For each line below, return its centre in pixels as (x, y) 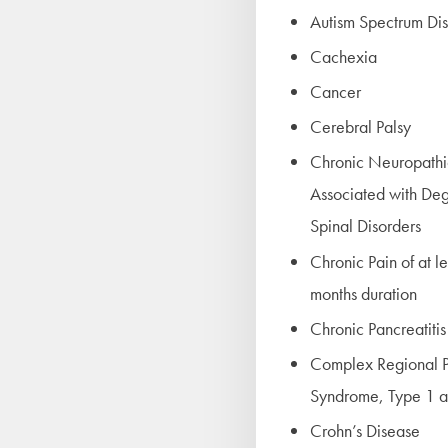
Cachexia (343, 56)
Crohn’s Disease (365, 431)
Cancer (335, 92)
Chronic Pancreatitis (378, 328)
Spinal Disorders (365, 226)
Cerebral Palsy (360, 127)
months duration (363, 293)
